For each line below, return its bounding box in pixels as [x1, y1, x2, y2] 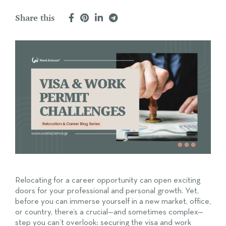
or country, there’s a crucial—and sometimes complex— [15, 207, 203, 216]
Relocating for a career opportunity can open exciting [15, 176, 200, 185]
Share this [15, 13, 55, 23]
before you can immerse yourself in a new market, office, [15, 197, 211, 206]
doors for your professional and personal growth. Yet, [15, 186, 199, 195]
